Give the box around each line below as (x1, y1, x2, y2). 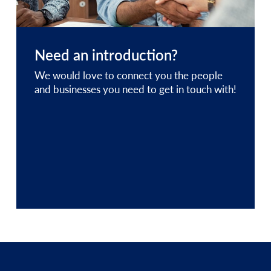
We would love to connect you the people (34, 67, 223, 82)
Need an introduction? (34, 44, 178, 65)
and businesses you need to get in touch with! (34, 81, 237, 96)
